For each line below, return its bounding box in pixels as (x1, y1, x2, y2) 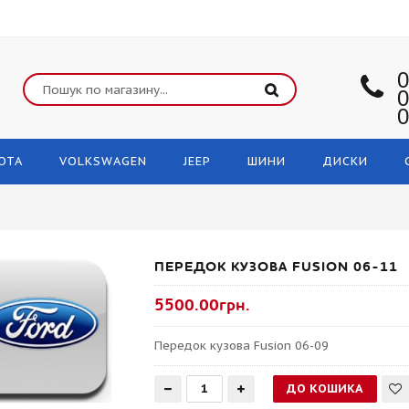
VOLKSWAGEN (59, 153, 147, 169)
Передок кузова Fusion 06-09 (154, 338, 330, 353)
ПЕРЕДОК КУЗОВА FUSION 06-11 (154, 257, 399, 276)
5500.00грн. (154, 294, 251, 317)
